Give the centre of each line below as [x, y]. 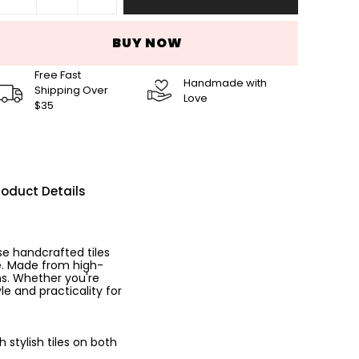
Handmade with [225, 83]
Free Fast [58, 75]
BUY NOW [147, 43]
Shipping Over [71, 90]
